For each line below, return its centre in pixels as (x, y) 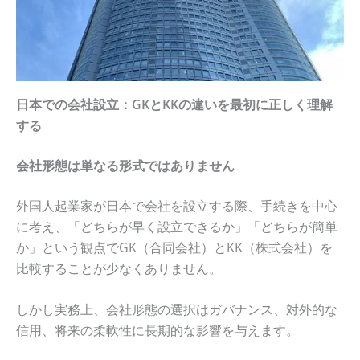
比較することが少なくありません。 (119, 268)
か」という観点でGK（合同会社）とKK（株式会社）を (174, 247)
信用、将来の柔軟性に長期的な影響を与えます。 (157, 331)
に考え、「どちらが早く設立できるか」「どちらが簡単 (177, 226)
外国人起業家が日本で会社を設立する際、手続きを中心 (177, 205)
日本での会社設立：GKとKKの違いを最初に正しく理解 (174, 104)
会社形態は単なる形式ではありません (125, 165)
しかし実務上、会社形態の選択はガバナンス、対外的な (177, 310)
